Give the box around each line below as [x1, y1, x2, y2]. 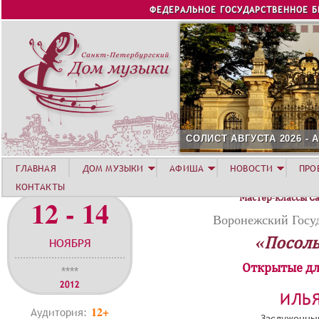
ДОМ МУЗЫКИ [82, 162, 144, 174]
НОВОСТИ [230, 162, 273, 174]
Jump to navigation [106, 3, 213, 16]
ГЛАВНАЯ [15, 162, 56, 174]
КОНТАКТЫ [15, 180, 65, 193]
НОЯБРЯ [48, 235, 91, 251]
